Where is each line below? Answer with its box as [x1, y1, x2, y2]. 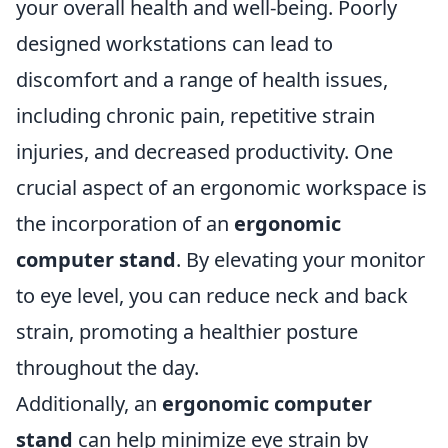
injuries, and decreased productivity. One [16, 138, 393, 166]
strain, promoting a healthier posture [16, 318, 358, 346]
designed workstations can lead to [16, 30, 333, 58]
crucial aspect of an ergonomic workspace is [16, 174, 427, 202]
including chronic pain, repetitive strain [16, 102, 375, 130]
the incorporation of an [16, 210, 234, 238]
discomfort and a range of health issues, [16, 66, 388, 94]
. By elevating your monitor [176, 246, 425, 274]
